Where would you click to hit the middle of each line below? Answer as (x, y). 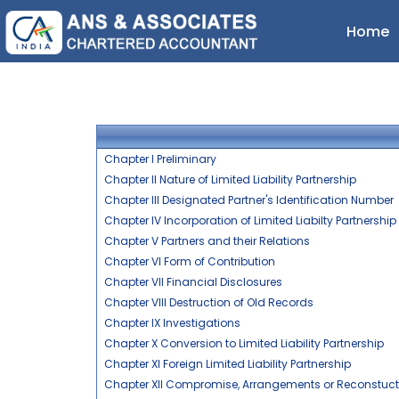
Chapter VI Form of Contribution (189, 261)
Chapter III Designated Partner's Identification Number (248, 200)
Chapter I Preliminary (160, 159)
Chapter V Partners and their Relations (207, 241)
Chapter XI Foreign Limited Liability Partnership (227, 364)
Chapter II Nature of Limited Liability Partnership (230, 179)
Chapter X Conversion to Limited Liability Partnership (244, 343)
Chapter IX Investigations (172, 323)
